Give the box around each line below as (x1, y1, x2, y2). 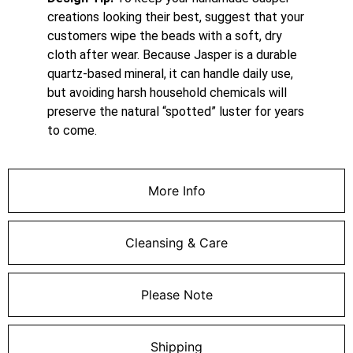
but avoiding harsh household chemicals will (47, 84, 287, 100)
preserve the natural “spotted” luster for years (47, 103, 304, 119)
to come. (47, 122, 97, 138)
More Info (147, 182, 206, 199)
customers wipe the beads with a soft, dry (47, 28, 282, 43)
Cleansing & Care (125, 234, 228, 251)
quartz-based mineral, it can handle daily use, (47, 65, 293, 81)
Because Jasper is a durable (143, 46, 297, 62)
